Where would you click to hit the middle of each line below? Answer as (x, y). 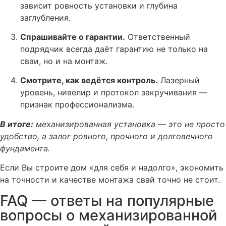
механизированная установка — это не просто (129, 124)
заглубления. (45, 17)
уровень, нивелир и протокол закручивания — (114, 93)
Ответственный (158, 37)
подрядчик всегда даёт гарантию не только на (114, 49)
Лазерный (179, 80)
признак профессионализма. (77, 105)
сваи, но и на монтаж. (64, 61)
